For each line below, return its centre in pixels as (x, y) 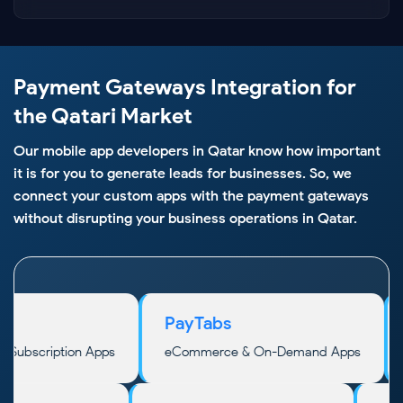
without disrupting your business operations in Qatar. (185, 219)
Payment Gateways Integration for (185, 88)
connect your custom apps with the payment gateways (191, 196)
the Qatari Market (103, 116)
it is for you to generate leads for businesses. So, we (183, 174)
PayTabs (239, 324)
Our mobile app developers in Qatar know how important (197, 151)
